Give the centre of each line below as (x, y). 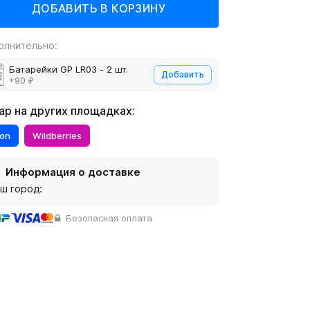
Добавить (182, 74)
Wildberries (57, 136)
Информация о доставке (72, 172)
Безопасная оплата (108, 218)
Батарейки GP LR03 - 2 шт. (69, 69)
